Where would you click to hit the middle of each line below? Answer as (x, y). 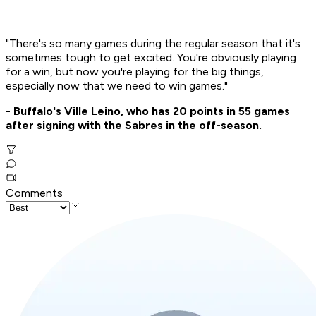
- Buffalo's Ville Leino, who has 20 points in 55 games (148, 111)
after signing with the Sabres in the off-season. (134, 126)
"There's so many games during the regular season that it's (153, 44)
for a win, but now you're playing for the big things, (135, 72)
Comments (34, 193)
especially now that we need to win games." (117, 86)
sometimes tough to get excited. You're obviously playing (151, 58)
